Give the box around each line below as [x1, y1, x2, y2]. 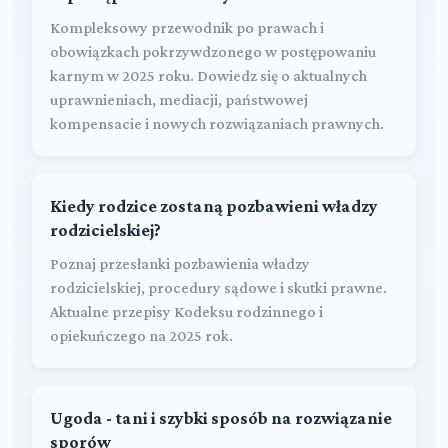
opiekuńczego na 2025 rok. [50, 326, 233, 344]
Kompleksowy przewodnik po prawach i [50, 18, 324, 36]
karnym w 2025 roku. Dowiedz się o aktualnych [50, 66, 367, 84]
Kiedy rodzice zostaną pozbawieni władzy [50, 195, 378, 216]
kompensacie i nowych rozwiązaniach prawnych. [50, 114, 384, 132]
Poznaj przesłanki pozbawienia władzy [50, 254, 310, 272]
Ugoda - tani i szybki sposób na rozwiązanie [50, 407, 392, 428]
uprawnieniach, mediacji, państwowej [50, 90, 308, 108]
